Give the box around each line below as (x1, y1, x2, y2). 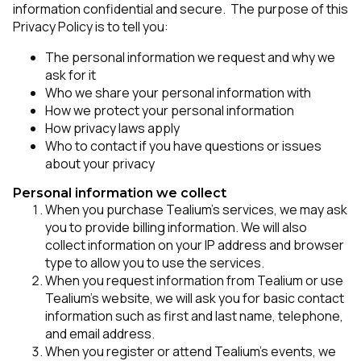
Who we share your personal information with (45, 84, 311, 102)
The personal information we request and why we (45, 48, 335, 66)
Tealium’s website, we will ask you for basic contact (45, 289, 344, 307)
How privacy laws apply (45, 119, 180, 137)
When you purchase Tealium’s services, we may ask (45, 201, 347, 218)
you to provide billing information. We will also (45, 218, 307, 236)
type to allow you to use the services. (45, 254, 264, 272)
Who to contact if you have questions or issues (45, 137, 322, 155)
